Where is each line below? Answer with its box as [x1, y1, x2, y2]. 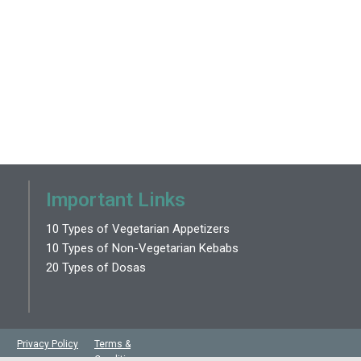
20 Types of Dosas [45, 259, 146, 275]
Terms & [94, 338, 131, 350]
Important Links [45, 188, 185, 211]
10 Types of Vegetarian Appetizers [45, 221, 230, 236]
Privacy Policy [17, 338, 78, 350]
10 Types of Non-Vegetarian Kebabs [45, 240, 239, 255]
